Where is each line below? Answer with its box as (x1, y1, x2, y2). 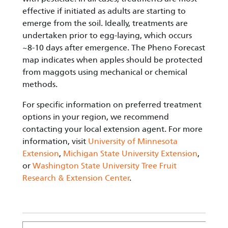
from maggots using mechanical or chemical (22, 67, 187, 77)
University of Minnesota (88, 136, 178, 147)
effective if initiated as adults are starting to (22, 6, 186, 16)
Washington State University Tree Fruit (33, 161, 177, 171)
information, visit (22, 136, 88, 147)
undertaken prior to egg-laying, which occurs (22, 31, 192, 41)
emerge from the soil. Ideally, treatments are (22, 18, 188, 28)
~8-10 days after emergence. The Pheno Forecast (22, 43, 205, 53)
